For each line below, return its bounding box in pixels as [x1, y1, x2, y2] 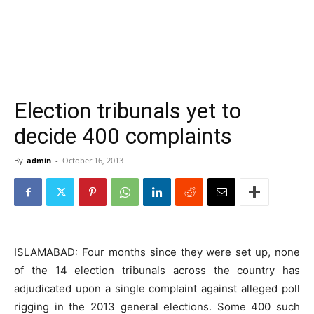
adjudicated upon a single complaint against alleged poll [14, 282, 300, 295]
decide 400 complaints [14, 123, 232, 149]
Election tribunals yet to [14, 97, 241, 124]
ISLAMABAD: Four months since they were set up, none [14, 245, 300, 259]
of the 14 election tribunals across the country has [14, 264, 300, 277]
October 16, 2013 [62, 155, 123, 165]
